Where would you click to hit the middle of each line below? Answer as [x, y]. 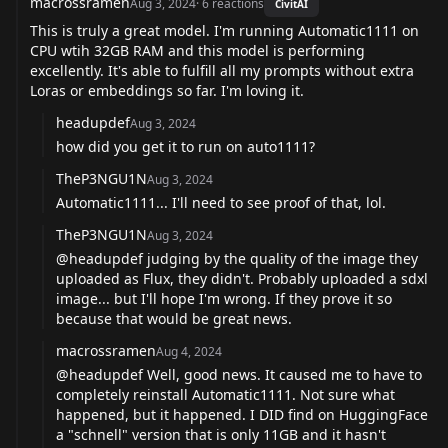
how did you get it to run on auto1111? [185, 146]
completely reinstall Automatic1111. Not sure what [225, 394]
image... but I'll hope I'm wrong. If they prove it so [224, 298]
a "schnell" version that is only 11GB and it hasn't [221, 434]
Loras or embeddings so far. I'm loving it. [167, 90]
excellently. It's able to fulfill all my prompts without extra [222, 70]
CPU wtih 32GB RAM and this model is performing [197, 50]
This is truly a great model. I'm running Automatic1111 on [224, 30]
